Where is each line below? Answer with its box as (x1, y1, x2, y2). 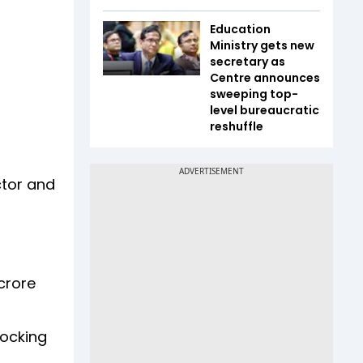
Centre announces (210, 69, 320, 86)
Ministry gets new (210, 36, 314, 53)
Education (210, 20, 271, 37)
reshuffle (210, 117, 263, 135)
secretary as (210, 53, 285, 70)
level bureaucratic (210, 101, 319, 118)
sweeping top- (210, 85, 298, 102)
